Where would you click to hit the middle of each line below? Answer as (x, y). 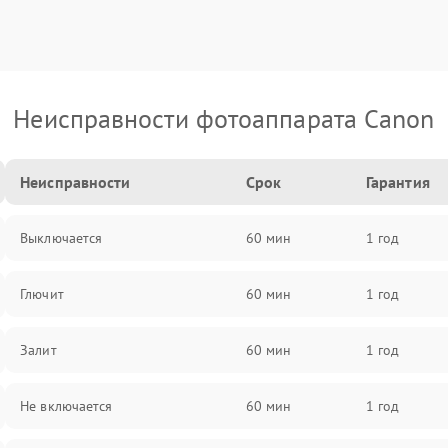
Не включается (66, 406)
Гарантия (397, 182)
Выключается (61, 238)
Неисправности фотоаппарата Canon (224, 118)
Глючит (42, 294)
